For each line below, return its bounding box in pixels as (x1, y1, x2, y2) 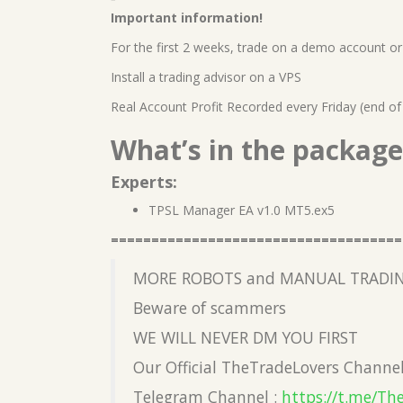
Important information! (111, 9, 263, 27)
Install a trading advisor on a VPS (111, 68, 301, 86)
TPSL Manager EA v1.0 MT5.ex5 (148, 201, 335, 219)
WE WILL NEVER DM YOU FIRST (133, 327, 358, 349)
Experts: (111, 171, 177, 193)
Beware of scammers (133, 297, 286, 319)
